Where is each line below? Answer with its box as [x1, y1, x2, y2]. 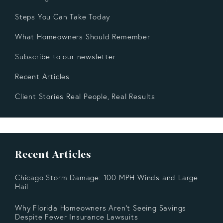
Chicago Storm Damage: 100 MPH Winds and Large [15, 173, 198, 183]
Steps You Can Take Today [15, 12, 111, 22]
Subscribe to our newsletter [15, 52, 116, 62]
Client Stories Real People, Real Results [15, 92, 155, 102]
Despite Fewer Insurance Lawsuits [15, 212, 138, 222]
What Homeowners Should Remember [15, 32, 150, 42]
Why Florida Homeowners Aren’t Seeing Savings [15, 203, 187, 213]
